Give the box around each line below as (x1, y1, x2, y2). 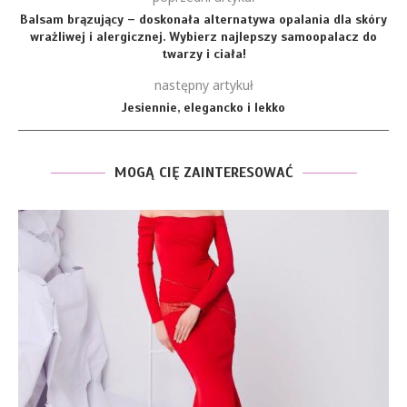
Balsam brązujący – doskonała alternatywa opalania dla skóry (20, 12, 387, 27)
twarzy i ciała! (161, 46, 246, 62)
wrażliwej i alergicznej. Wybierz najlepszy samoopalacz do (30, 29, 377, 45)
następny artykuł (154, 76, 253, 94)
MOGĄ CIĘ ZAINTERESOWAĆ (114, 164, 293, 182)
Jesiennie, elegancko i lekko (122, 100, 285, 115)
